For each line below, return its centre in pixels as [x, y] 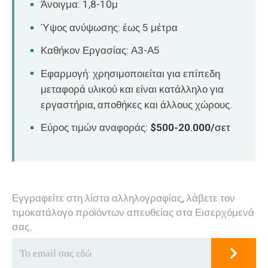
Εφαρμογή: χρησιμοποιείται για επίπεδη [131, 74]
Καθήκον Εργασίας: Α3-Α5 [100, 51]
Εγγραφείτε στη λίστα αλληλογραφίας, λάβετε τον [123, 199]
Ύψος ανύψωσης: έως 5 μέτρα [109, 28]
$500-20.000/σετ [191, 127]
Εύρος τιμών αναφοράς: [96, 127]
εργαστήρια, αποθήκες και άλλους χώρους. [137, 105]
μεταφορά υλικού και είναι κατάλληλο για [133, 89]
